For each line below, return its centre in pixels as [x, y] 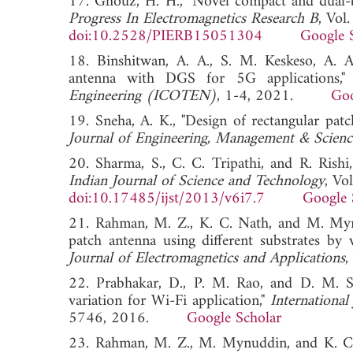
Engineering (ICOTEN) [143, 96]
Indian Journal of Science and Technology [197, 181]
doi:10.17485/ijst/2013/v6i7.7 [167, 199]
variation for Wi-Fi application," [169, 301]
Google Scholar [234, 318]
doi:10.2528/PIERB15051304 [165, 36]
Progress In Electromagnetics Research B [193, 19]
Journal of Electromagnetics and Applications [207, 258]
